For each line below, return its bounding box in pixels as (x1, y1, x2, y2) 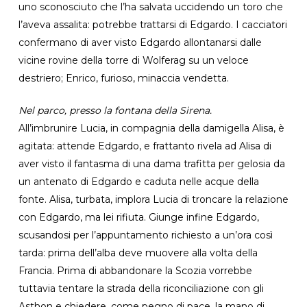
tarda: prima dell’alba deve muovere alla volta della (18, 246, 258, 259)
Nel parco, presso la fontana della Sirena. (18, 103, 212, 116)
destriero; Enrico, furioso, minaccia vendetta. (18, 71, 229, 84)
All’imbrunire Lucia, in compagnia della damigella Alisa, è (18, 121, 284, 134)
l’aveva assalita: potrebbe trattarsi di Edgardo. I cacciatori (18, 18, 287, 31)
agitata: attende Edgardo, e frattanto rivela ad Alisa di (18, 139, 271, 152)
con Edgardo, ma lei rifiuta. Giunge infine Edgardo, (18, 210, 259, 223)
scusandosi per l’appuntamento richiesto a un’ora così (18, 228, 273, 241)
